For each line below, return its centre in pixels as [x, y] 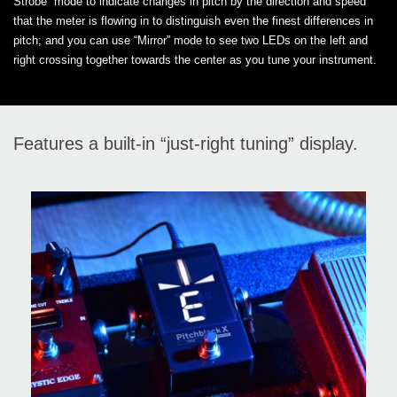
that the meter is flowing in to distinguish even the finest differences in [193, 21]
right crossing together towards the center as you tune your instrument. [195, 60]
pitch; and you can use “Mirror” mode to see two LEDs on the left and [191, 41]
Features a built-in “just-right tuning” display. [186, 144]
